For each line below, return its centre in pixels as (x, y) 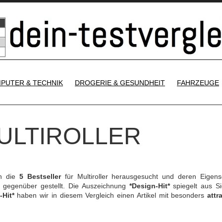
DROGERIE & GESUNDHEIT (120, 83)
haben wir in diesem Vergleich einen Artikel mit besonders (111, 195)
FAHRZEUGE (198, 83)
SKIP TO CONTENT (152, 75)
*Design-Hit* (149, 186)
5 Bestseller (40, 176)
